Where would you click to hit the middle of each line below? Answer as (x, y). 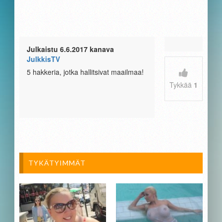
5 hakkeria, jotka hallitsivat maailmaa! (85, 72)
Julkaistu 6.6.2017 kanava (70, 49)
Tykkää (181, 84)
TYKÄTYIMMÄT (57, 163)
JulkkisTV (43, 59)
